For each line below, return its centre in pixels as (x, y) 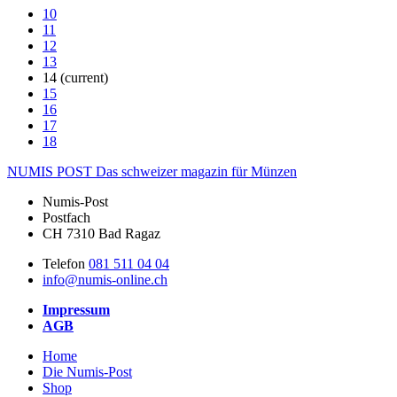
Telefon (66, 263)
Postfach (66, 217)
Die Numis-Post (87, 371)
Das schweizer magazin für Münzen (196, 171)
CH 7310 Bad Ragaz (101, 233)
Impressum (76, 309)
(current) (84, 77)
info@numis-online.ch (105, 279)
